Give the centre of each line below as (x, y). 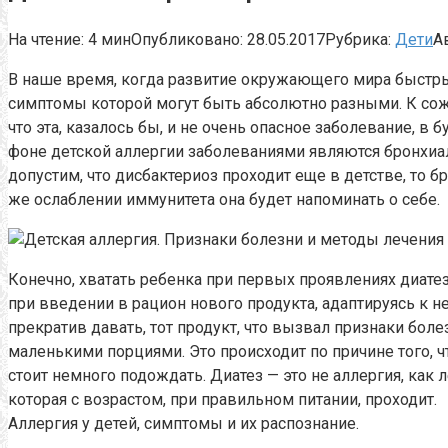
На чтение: (46, 39)
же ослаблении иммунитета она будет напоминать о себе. (224, 199)
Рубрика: (358, 39)
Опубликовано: (187, 39)
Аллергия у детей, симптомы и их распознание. (183, 423)
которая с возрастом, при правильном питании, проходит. (222, 399)
